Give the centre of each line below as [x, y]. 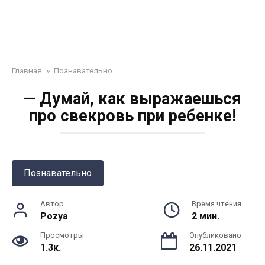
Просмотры [62, 235]
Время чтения [216, 204]
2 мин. [206, 216]
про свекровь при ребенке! [132, 116]
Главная [27, 70]
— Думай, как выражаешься [132, 99]
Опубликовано [215, 235]
